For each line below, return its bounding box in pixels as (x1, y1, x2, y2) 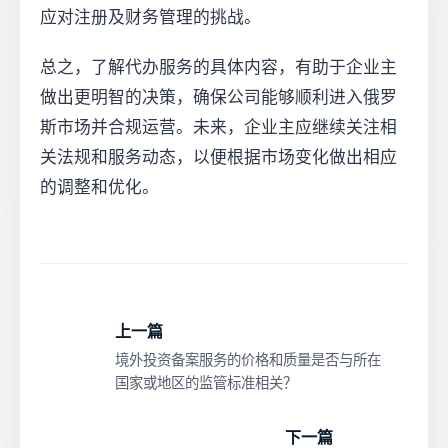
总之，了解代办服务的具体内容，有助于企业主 (40, 58, 397, 77)
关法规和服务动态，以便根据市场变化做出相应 (40, 148, 397, 167)
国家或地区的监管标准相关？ (115, 375, 297, 391)
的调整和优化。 (40, 178, 159, 197)
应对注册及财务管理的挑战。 (40, 8, 261, 27)
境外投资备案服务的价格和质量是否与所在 (115, 352, 381, 368)
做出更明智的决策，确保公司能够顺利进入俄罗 (40, 88, 397, 107)
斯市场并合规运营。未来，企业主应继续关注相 (40, 118, 397, 137)
